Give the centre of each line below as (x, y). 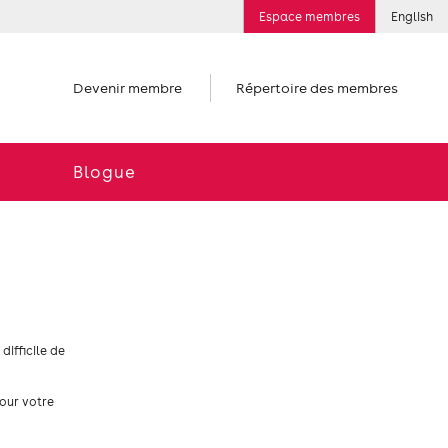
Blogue (104, 172)
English (412, 16)
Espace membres (309, 16)
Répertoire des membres (317, 88)
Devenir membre (127, 88)
